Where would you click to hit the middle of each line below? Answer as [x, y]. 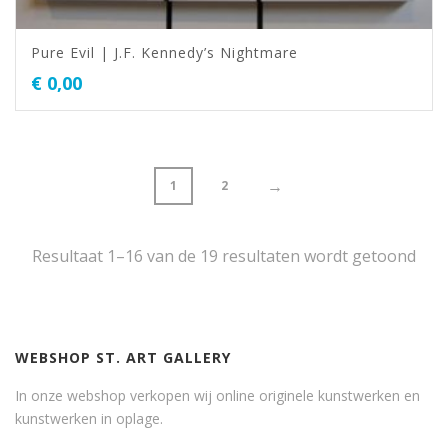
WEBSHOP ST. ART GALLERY [123, 357]
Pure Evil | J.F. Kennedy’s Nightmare [164, 52]
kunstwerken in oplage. [89, 418]
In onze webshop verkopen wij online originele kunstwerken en [217, 395]
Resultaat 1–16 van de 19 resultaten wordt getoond [224, 256]
